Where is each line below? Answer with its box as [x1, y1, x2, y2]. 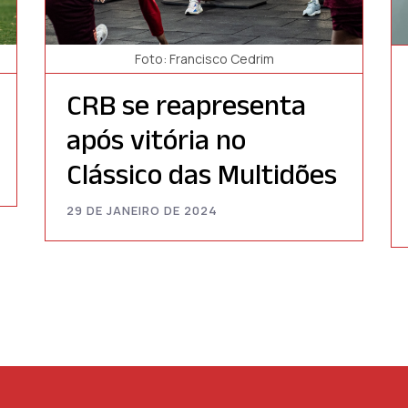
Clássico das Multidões [66, 158, 337, 190]
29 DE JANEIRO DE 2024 [66, 202, 218, 219]
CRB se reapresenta [66, 88, 306, 121]
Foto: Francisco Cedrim [134, 50, 274, 68]
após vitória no [66, 123, 246, 156]
